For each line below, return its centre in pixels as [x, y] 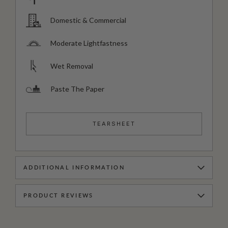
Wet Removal [72, 66]
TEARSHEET [114, 124]
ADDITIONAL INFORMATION [74, 168]
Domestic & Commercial [88, 20]
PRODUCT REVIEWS [59, 196]
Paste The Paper [77, 89]
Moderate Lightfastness [89, 43]
